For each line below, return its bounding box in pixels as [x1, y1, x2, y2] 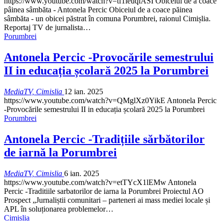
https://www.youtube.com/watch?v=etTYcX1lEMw [4, 178, 168, 186]
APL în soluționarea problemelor [4, 204, 106, 213]
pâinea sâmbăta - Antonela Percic [4, 5, 109, 14]
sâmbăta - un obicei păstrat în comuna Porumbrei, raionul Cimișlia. [4, 14, 211, 23]
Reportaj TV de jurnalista [4, 23, 83, 32]
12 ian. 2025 [64, 87, 103, 96]
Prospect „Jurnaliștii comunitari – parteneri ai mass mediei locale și [4, 195, 210, 204]
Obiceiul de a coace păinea [109, 5, 192, 14]
